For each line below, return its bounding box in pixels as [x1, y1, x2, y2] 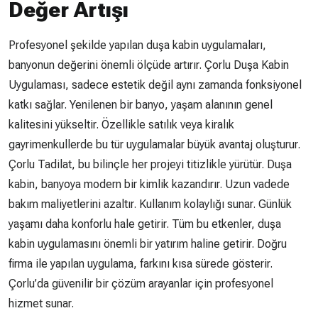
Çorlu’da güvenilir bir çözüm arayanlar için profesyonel [9, 276, 273, 290]
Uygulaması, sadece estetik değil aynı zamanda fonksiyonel [9, 77, 302, 92]
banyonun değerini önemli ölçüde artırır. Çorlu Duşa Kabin [9, 57, 289, 72]
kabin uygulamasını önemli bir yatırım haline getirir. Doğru [9, 236, 287, 251]
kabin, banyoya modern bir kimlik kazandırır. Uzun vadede [9, 177, 290, 191]
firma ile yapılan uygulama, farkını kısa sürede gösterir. [9, 256, 273, 270]
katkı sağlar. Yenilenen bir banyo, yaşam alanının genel [9, 97, 273, 111]
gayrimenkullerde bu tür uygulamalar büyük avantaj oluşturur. [9, 137, 300, 151]
